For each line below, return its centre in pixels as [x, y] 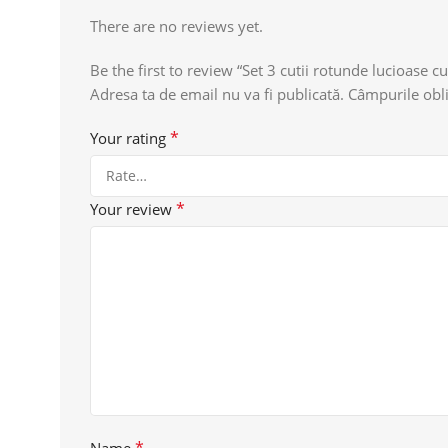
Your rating [130, 137]
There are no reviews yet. [176, 25]
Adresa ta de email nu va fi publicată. [217, 93]
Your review [133, 208]
